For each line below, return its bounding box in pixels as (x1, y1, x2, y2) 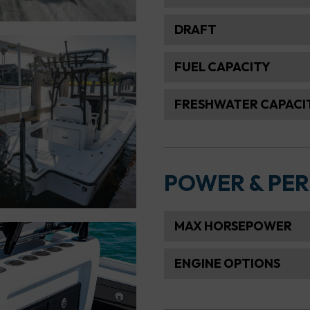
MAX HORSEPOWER (174, 218, 292, 235)
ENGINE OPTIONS (174, 255, 280, 272)
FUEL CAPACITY (174, 59, 271, 75)
